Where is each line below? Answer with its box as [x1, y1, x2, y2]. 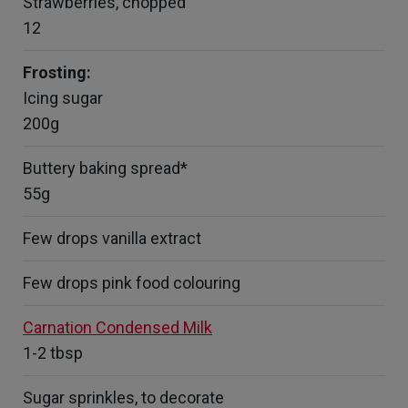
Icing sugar [23, 88, 103, 107]
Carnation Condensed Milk [23, 318, 212, 337]
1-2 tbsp [23, 343, 83, 362]
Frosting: [23, 63, 91, 82]
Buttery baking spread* [23, 158, 188, 178]
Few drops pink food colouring [23, 273, 240, 292]
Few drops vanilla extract [23, 229, 201, 248]
